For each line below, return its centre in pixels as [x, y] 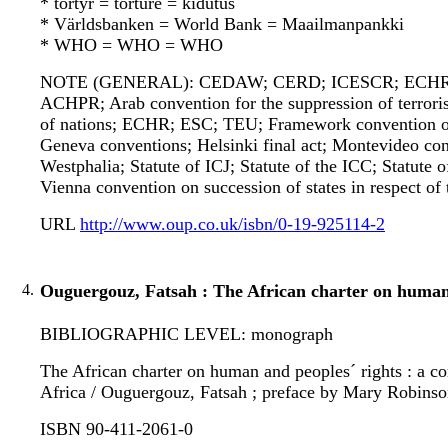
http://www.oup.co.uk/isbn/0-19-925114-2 [232, 224]
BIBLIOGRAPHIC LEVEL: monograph [186, 334]
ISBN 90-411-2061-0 [116, 429]
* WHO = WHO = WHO [131, 45]
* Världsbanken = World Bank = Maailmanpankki [222, 24]
